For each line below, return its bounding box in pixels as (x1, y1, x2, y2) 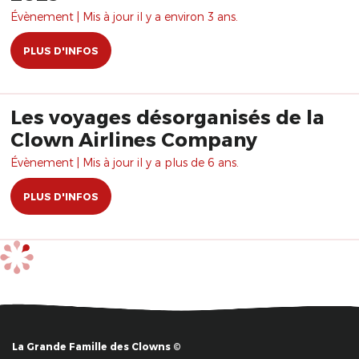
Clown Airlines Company (10, 127, 257, 151)
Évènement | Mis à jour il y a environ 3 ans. (10, 10, 238, 23)
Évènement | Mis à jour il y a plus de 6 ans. (10, 155, 239, 169)
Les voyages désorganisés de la (10, 105, 325, 128)
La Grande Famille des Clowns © (12, 341, 181, 353)
